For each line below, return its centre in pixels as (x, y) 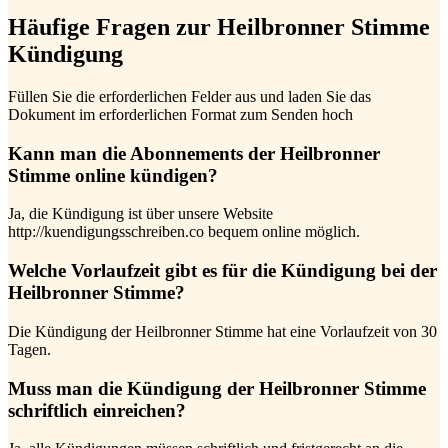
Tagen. (29, 349)
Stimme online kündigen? (113, 175)
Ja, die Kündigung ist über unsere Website (140, 214)
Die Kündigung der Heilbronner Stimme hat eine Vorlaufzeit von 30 (222, 331)
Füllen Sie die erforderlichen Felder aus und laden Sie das (189, 96)
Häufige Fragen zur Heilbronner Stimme (219, 27)
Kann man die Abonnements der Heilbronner (194, 153)
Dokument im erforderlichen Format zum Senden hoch (180, 114)
